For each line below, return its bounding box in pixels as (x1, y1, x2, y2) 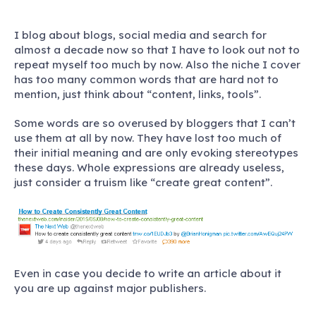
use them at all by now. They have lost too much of (14, 130, 281, 145)
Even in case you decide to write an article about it (14, 266, 281, 280)
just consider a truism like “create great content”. (14, 175, 272, 189)
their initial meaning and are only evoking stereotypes (14, 145, 298, 159)
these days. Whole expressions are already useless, (14, 160, 284, 174)
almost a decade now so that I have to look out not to (14, 42, 300, 56)
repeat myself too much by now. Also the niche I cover (14, 57, 300, 71)
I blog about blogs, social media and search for (14, 28, 267, 42)
